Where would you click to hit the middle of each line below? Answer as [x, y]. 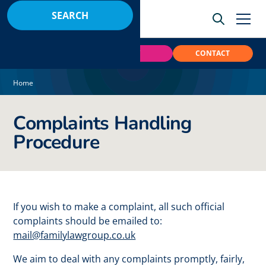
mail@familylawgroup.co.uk [75, 235]
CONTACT [213, 53]
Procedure [56, 142]
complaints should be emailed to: [88, 221]
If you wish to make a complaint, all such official [119, 207]
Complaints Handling [102, 123]
